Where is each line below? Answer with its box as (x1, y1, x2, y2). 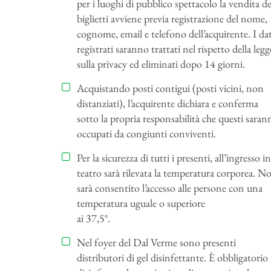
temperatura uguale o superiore (77, 196, 205, 211)
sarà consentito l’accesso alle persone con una (77, 181, 263, 195)
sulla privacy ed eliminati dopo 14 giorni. (77, 57, 245, 71)
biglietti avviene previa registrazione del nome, (77, 11, 267, 26)
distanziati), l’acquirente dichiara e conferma (77, 96, 258, 111)
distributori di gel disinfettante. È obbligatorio (77, 250, 268, 265)
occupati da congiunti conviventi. (77, 126, 216, 141)
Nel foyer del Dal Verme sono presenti (77, 235, 236, 250)
